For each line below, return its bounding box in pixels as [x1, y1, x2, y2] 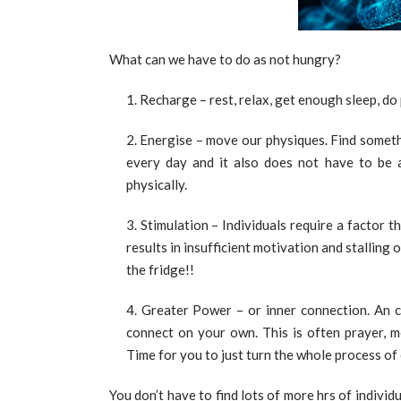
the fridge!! [125, 261, 194, 278]
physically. [125, 176, 187, 193]
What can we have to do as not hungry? [109, 51, 341, 68]
